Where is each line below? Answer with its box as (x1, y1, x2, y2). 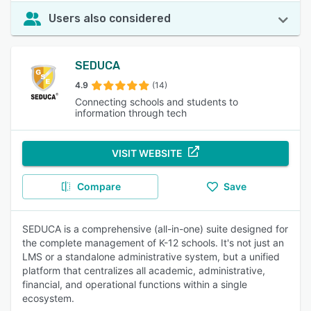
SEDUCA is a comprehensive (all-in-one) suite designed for (22, 223, 288, 235)
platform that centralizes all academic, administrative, (22, 264, 265, 276)
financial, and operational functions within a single (22, 278, 247, 290)
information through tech (75, 107, 187, 119)
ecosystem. (22, 292, 74, 304)
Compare (76, 180, 121, 192)
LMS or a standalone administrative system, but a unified (22, 251, 280, 262)
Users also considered (49, 12, 171, 25)
